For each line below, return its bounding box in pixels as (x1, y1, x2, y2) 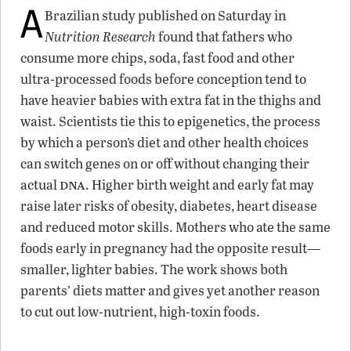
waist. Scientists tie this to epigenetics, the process (20, 111, 320, 130)
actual (20, 175, 60, 194)
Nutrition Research (45, 27, 156, 45)
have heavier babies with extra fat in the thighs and (20, 90, 321, 109)
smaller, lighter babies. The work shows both (20, 259, 288, 278)
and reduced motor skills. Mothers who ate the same (20, 217, 331, 236)
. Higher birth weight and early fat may (85, 175, 314, 194)
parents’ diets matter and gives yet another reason (20, 280, 320, 299)
